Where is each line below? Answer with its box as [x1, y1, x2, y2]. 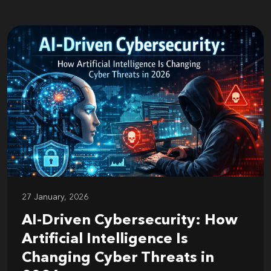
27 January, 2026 [22, 192, 88, 201]
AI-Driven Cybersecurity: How [22, 213, 238, 228]
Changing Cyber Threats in [22, 250, 214, 266]
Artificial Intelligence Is [22, 232, 188, 247]
